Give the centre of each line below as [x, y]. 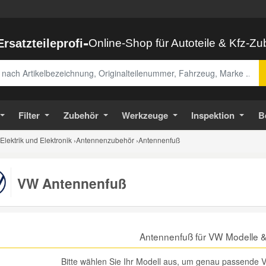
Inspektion [213, 115]
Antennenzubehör [105, 140]
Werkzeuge [145, 115]
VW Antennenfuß [72, 183]
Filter [29, 115]
